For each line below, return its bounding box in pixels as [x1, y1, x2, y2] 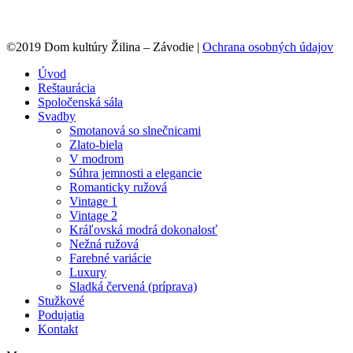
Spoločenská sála [38, 95, 123, 109]
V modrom [69, 151, 124, 165]
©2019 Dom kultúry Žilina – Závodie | [6, 39, 203, 54]
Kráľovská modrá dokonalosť [69, 222, 217, 236]
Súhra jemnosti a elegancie [69, 165, 202, 180]
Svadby [38, 109, 76, 123]
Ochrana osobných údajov [203, 39, 333, 54]
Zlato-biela [69, 137, 123, 151]
